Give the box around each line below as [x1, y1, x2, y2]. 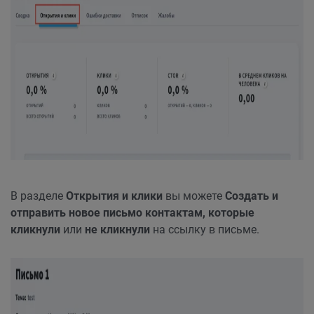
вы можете [163, 189, 225, 203]
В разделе [11, 189, 66, 203]
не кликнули [85, 223, 150, 237]
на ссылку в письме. [150, 223, 259, 237]
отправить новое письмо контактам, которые [11, 206, 254, 220]
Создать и [225, 189, 278, 203]
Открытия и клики [66, 189, 163, 203]
